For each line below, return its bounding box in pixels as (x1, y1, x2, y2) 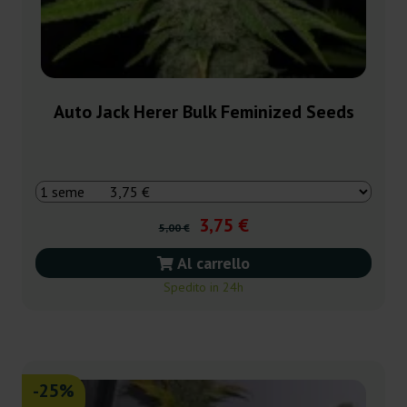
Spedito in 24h (164, 279, 243, 296)
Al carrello (174, 253, 250, 274)
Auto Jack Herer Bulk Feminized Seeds (53, 100, 354, 124)
